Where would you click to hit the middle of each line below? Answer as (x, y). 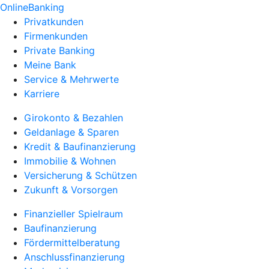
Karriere (42, 94)
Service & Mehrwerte (71, 79)
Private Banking (59, 50)
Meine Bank (50, 65)
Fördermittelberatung (72, 243)
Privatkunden (54, 22)
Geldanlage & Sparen (71, 132)
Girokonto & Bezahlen (74, 118)
